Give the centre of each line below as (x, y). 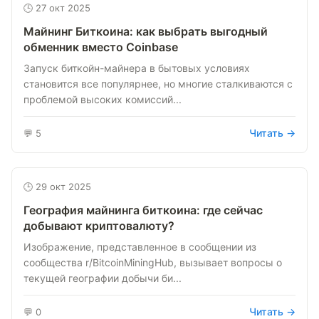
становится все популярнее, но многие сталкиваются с (158, 84)
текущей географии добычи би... (103, 278)
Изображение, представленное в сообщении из (140, 247)
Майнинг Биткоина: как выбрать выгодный (146, 31)
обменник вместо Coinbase (101, 47)
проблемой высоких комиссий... (103, 99)
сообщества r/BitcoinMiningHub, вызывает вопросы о (153, 262)
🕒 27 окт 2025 (57, 8)
